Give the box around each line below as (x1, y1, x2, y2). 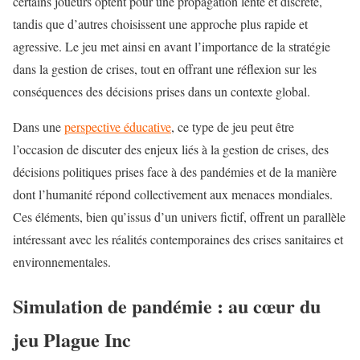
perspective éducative (64, 117, 171, 135)
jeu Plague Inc (13, 325, 131, 354)
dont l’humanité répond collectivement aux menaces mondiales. (13, 185, 333, 202)
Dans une (13, 117, 64, 135)
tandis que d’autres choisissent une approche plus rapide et (13, 14, 308, 32)
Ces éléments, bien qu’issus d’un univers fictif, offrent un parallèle (13, 207, 346, 225)
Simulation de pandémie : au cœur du (13, 291, 321, 320)
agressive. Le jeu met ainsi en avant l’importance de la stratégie (13, 37, 330, 55)
